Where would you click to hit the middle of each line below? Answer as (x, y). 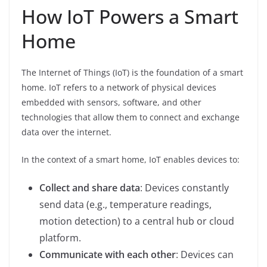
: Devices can (205, 254)
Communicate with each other (108, 254)
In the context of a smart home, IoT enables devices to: (131, 159)
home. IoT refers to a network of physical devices (119, 87)
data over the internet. (66, 132)
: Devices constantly (184, 187)
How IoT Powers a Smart (130, 16)
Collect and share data (90, 187)
